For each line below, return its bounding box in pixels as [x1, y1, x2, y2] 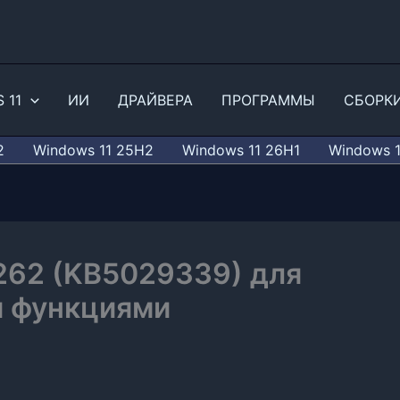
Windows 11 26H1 [181, 141, 300, 159]
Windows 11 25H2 [32, 141, 154, 159]
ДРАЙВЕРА [117, 91, 193, 109]
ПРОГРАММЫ [221, 91, 315, 109]
